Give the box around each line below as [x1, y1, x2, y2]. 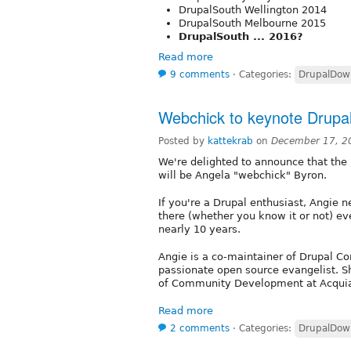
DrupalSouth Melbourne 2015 [179, 16, 326, 29]
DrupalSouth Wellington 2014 [179, 3, 327, 16]
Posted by [158, 135, 208, 147]
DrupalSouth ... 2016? [179, 30, 303, 42]
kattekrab [208, 135, 253, 147]
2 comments [170, 322, 230, 334]
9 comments [170, 68, 230, 80]
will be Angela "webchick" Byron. [158, 168, 327, 181]
